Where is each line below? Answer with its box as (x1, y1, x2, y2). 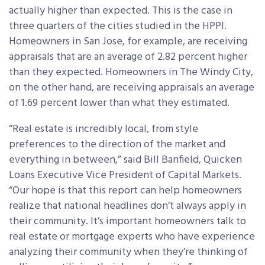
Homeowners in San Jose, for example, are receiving (9, 33, 247, 50)
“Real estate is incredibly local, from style (9, 120, 198, 138)
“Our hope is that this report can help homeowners (9, 182, 242, 199)
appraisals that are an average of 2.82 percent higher (9, 48, 247, 66)
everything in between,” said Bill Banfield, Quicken (9, 151, 242, 169)
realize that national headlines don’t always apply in (9, 197, 246, 215)
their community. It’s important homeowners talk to (9, 212, 246, 230)
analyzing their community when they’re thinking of (9, 243, 248, 261)
